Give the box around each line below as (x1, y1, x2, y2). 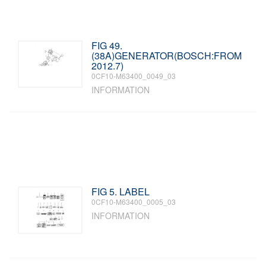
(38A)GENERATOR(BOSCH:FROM (91, 49, 242, 62)
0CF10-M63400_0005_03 (91, 197, 176, 207)
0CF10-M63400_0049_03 (91, 71, 176, 81)
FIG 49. (91, 39, 123, 52)
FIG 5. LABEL (91, 185, 150, 198)
